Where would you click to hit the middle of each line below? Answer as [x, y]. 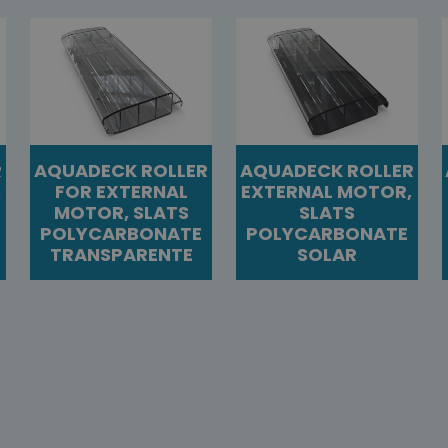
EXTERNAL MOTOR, [327, 192]
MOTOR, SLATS [121, 213]
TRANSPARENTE [121, 255]
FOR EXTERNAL [121, 192]
